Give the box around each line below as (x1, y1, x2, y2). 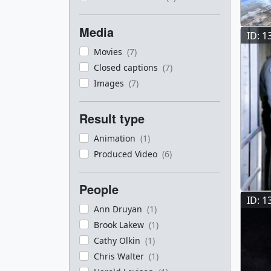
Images (94, 77, 126, 89)
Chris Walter (94, 250, 146, 262)
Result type (79, 109, 145, 127)
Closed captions (94, 62, 160, 73)
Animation (94, 132, 138, 144)
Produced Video (94, 148, 160, 160)
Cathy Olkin (94, 235, 143, 246)
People (79, 180, 119, 198)
